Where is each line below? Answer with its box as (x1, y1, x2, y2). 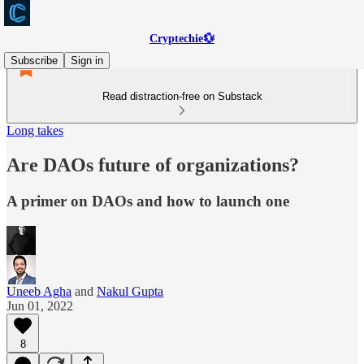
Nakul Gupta (97, 284, 163, 298)
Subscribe (11, 54, 58, 67)
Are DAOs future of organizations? (6, 154, 299, 175)
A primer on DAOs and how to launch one (6, 192, 289, 210)
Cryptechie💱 (149, 32, 214, 45)
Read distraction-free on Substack (102, 90, 262, 102)
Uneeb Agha (6, 284, 71, 298)
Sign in (71, 54, 103, 67)
